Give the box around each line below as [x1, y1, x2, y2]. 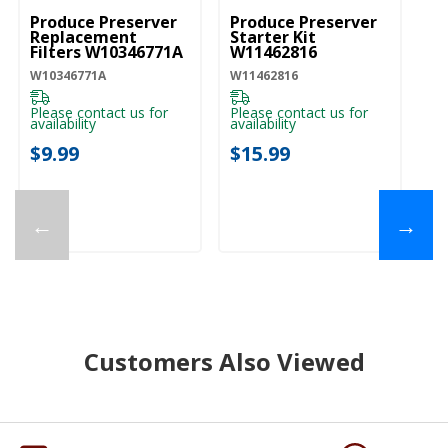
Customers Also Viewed [83, 345, 365, 379]
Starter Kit [230, 26, 316, 49]
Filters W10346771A [30, 41, 183, 64]
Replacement [30, 26, 137, 49]
